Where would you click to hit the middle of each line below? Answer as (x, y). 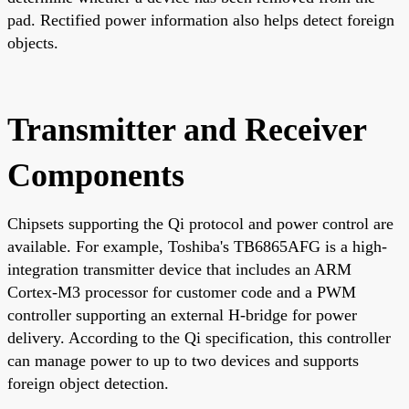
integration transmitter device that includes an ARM (179, 269)
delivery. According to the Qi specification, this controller (199, 337)
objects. (33, 42)
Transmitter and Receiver (187, 129)
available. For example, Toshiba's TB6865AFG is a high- (197, 246)
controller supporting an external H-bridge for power (182, 315)
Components (96, 175)
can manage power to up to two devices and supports (183, 360)
